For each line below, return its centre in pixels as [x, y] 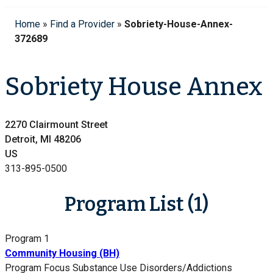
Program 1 [27, 239]
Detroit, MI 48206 [43, 140]
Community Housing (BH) [62, 253]
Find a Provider [82, 24]
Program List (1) [136, 204]
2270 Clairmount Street [56, 125]
